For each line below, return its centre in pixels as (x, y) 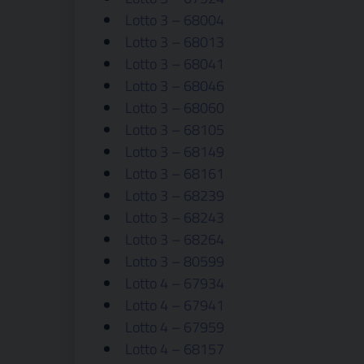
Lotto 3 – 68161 (175, 173)
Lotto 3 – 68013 (175, 42)
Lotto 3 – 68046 (175, 86)
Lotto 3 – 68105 (175, 130)
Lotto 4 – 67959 (175, 327)
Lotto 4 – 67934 (175, 283)
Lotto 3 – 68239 (175, 195)
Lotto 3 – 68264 (175, 239)
